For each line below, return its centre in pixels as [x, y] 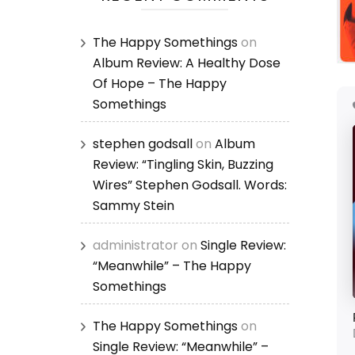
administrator [136, 245]
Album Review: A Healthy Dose [187, 63]
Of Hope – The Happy [160, 84]
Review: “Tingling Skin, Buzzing [183, 164]
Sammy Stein [134, 206]
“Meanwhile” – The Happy [172, 266]
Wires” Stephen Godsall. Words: [190, 185]
